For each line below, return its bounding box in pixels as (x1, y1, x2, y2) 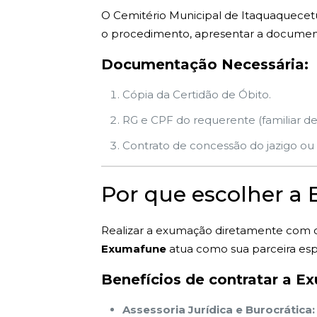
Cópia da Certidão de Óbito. (122, 88, 271, 101)
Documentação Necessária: (100, 56, 309, 73)
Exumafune (100, 242, 166, 255)
